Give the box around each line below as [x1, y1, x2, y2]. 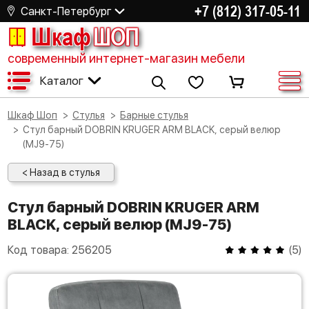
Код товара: [8, 243, 72, 257]
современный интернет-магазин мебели [8, 51, 245, 66]
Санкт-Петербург [21, 4, 112, 18]
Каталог [39, 73, 83, 88]
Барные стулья [126, 110, 188, 121]
